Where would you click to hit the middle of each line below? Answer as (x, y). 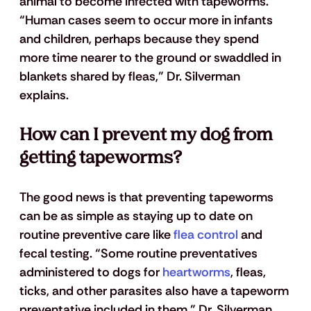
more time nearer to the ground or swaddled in (151, 57)
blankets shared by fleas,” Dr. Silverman (131, 76)
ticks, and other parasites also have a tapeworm (155, 291)
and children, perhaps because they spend (140, 39)
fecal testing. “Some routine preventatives (140, 253)
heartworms (195, 272)
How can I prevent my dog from (148, 135)
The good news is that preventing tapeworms (148, 197)
